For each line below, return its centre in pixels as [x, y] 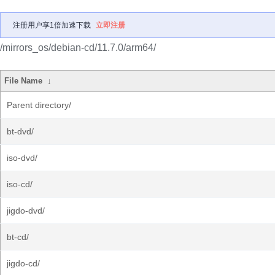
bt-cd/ [18, 237]
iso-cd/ [20, 184]
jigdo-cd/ [23, 263]
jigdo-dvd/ [26, 211]
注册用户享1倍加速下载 [52, 25]
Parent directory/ [39, 105]
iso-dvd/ [22, 158]
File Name [24, 81]
